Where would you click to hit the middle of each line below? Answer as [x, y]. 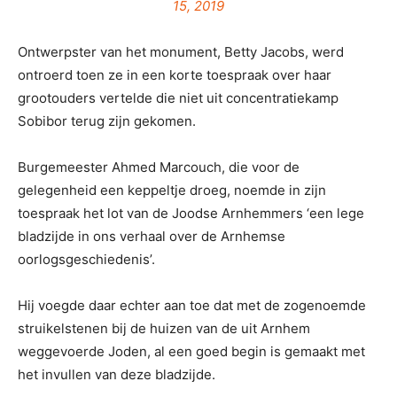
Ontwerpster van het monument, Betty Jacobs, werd [181, 52]
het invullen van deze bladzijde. [117, 375]
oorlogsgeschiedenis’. [86, 260]
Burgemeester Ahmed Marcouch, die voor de [159, 167]
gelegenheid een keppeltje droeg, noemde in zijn [172, 191]
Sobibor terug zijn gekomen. [107, 121]
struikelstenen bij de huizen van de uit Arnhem [164, 329]
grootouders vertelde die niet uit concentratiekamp [178, 98]
